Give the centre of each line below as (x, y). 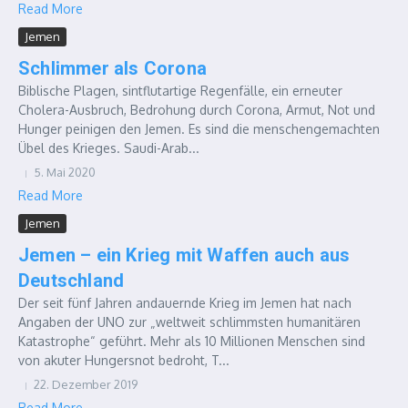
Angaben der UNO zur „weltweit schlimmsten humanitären (189, 322)
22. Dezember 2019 (86, 384)
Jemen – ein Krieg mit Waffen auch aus (184, 255)
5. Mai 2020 (65, 172)
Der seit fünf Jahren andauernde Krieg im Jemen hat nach (185, 303)
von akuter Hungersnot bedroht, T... (124, 360)
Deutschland (71, 280)
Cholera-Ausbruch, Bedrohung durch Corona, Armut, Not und (197, 110)
